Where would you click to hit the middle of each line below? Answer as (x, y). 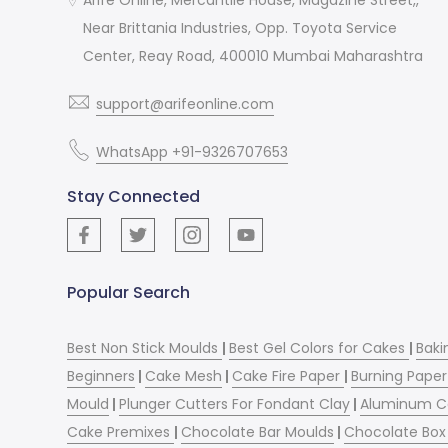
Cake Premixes (121, 431)
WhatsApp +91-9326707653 (192, 151)
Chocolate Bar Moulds (258, 431)
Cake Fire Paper (288, 375)
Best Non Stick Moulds (145, 347)
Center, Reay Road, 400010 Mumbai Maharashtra (253, 55)
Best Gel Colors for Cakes (319, 347)
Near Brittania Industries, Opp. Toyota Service (240, 27)
